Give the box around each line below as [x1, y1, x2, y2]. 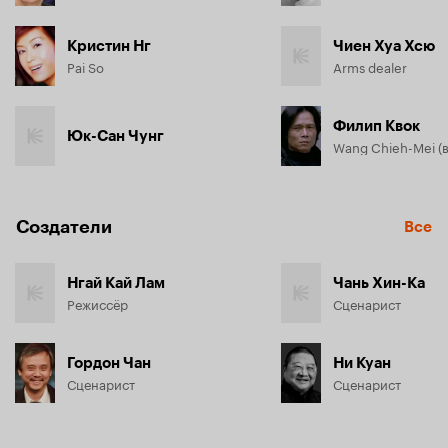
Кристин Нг [67, 37, 151, 55]
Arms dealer [333, 56, 407, 76]
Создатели [16, 216, 112, 238]
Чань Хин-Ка [333, 274, 425, 292]
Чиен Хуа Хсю [333, 37, 435, 55]
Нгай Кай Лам [67, 274, 165, 292]
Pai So [67, 56, 104, 76]
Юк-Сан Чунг [67, 127, 164, 145]
